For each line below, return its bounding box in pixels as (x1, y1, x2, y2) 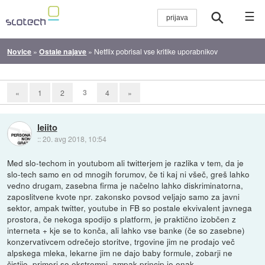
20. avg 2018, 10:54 (42, 134, 106, 144)
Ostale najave (39, 46, 87, 57)
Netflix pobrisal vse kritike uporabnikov (94, 46, 218, 56)
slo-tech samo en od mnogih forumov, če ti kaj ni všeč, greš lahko (7, 167, 250, 180)
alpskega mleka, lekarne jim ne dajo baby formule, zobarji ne (7, 246, 233, 258)
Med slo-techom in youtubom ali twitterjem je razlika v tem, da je (7, 156, 244, 169)
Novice (7, 46, 32, 57)
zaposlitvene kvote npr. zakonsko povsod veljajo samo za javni (7, 190, 240, 202)
